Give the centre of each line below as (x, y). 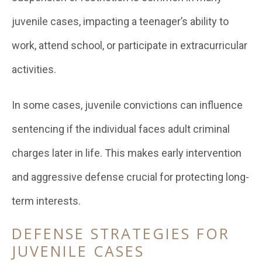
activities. (34, 69)
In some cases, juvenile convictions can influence (127, 105)
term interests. (46, 201)
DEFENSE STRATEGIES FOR (121, 233)
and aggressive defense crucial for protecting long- (130, 177)
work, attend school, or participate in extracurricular (130, 45)
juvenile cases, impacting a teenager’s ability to (120, 21)
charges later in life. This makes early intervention (127, 153)
